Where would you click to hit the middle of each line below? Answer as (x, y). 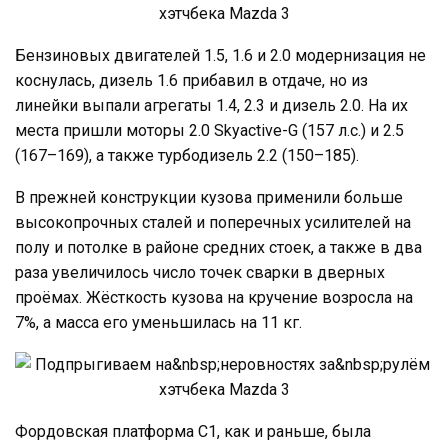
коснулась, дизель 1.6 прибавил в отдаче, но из (191, 80)
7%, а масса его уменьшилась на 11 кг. (158, 322)
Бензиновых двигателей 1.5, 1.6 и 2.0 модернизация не (220, 55)
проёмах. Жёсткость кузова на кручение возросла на (214, 297)
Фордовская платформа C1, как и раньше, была (193, 431)
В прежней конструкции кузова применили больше (209, 197)
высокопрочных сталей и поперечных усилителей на (213, 222)
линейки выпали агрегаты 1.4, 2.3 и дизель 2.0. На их (211, 105)
